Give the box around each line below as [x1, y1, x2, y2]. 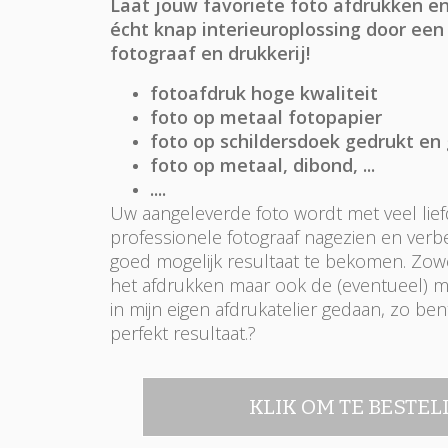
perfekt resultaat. [109, 321, 248, 346]
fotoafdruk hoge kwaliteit [149, 81, 378, 106]
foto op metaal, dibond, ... [149, 153, 375, 178]
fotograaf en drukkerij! [109, 41, 315, 66]
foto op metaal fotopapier [149, 105, 382, 130]
